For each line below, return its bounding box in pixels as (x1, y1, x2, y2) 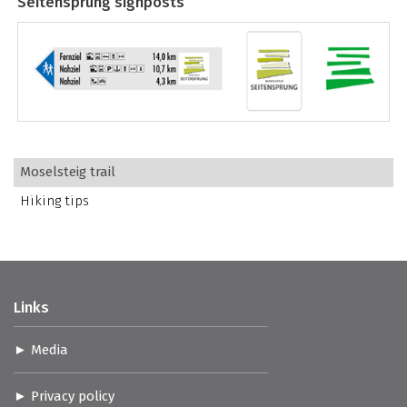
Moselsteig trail (20, 163, 115, 180)
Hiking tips (20, 192, 89, 209)
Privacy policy (31, 388, 114, 405)
